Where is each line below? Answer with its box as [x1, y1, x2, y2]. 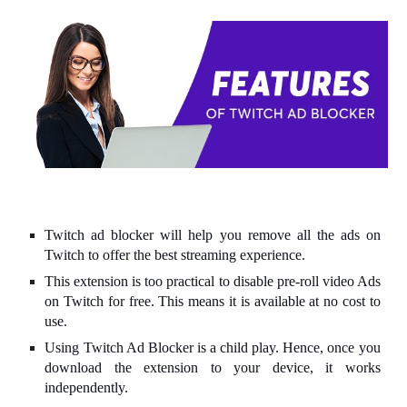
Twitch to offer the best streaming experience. [45, 247, 306, 263]
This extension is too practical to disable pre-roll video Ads [45, 273, 381, 290]
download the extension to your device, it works [45, 360, 381, 376]
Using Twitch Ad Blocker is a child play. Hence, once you [45, 340, 381, 356]
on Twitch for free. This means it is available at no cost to [45, 293, 381, 310]
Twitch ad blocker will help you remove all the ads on [45, 227, 381, 243]
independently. [45, 380, 129, 396]
